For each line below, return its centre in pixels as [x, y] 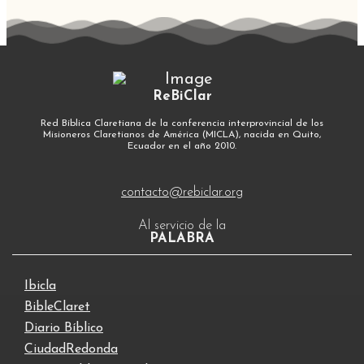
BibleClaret [57, 307]
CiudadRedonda [71, 349]
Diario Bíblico [64, 328]
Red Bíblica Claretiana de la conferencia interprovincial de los [182, 123]
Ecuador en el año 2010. [182, 146]
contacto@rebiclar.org [182, 192]
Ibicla [40, 286]
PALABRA [182, 238]
